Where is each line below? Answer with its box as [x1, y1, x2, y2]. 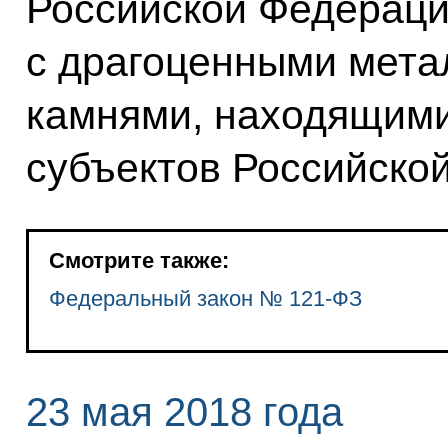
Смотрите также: [48, 248, 229, 274]
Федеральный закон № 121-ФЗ [48, 286, 362, 312]
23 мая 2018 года [25, 390, 343, 435]
